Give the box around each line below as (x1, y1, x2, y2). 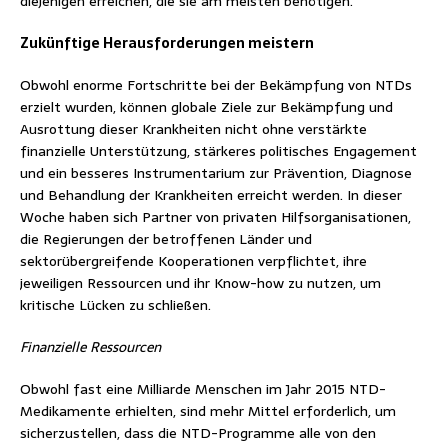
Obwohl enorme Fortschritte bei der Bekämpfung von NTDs (20, 73, 412, 96)
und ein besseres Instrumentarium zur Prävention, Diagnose (20, 161, 412, 184)
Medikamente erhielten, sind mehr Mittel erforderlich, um (20, 399, 396, 422)
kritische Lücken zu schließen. (20, 293, 211, 316)
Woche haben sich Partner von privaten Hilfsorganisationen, (20, 205, 411, 228)
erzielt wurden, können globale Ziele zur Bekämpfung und (20, 95, 393, 118)
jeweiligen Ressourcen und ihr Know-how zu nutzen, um (20, 271, 381, 294)
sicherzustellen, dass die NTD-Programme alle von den (20, 421, 376, 444)
